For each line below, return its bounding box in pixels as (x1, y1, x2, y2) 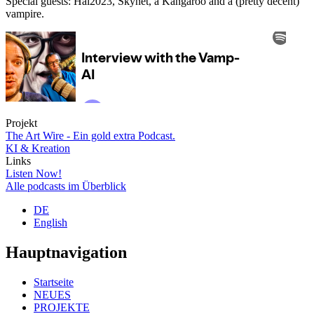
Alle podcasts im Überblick (6, 179, 126, 192)
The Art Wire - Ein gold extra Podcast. (6, 129, 175, 142)
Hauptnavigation (6, 243, 127, 261)
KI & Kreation (6, 142, 70, 154)
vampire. (6, 7, 44, 20)
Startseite (34, 275, 74, 288)
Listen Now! (6, 167, 62, 179)
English (34, 216, 67, 228)
